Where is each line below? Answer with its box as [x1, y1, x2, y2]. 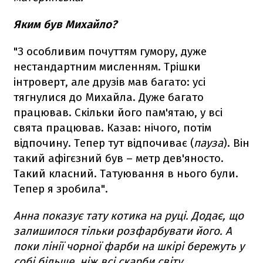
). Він [223, 136, 249, 150]
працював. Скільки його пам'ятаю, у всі [14, 106, 222, 119]
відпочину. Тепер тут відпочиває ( [14, 136, 194, 150]
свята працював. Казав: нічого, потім [14, 121, 211, 134]
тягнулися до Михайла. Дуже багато [14, 90, 204, 104]
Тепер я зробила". [14, 182, 108, 195]
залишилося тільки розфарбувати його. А [14, 224, 232, 238]
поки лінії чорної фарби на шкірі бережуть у [14, 240, 244, 253]
